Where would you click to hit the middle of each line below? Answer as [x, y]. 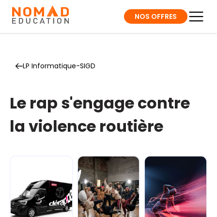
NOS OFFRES [156, 16]
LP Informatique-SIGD [59, 66]
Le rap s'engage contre [100, 103]
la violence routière [86, 126]
